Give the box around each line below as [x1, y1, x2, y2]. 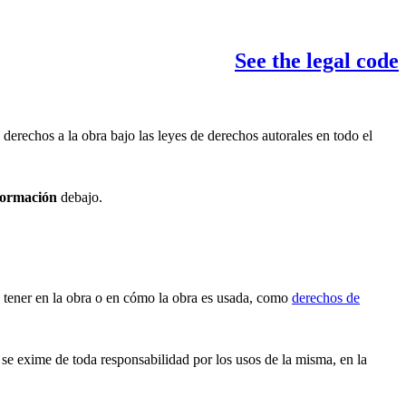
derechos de [292, 290, 360, 306]
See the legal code [235, 49, 399, 73]
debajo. [57, 189, 102, 206]
